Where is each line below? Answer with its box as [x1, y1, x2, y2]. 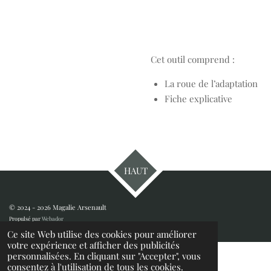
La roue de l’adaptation [164, 77, 258, 90]
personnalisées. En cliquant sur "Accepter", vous [7, 250, 201, 262]
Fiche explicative [164, 93, 232, 105]
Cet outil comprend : [151, 53, 235, 65]
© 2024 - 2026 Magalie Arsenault [9, 203, 106, 212]
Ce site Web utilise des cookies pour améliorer [7, 228, 197, 240]
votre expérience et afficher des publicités [7, 239, 180, 251]
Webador [42, 215, 64, 222]
